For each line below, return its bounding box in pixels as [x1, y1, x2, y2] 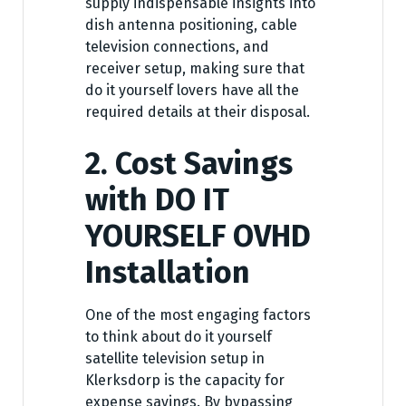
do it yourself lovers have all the [85, 82, 299, 100]
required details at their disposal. [85, 103, 310, 121]
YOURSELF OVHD [85, 217, 311, 256]
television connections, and [85, 38, 269, 56]
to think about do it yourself [85, 328, 272, 346]
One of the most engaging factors [85, 306, 311, 324]
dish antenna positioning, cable [85, 16, 297, 34]
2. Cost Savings [85, 145, 293, 183]
